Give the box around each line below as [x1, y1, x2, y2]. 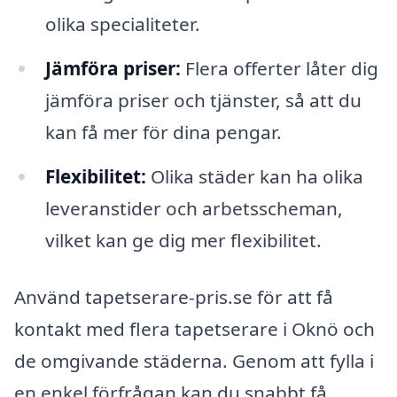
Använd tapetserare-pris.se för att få [14, 284, 333, 309]
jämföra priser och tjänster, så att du [44, 88, 362, 113]
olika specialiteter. [44, 12, 200, 37]
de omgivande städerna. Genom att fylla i [14, 347, 374, 373]
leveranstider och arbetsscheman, [44, 196, 343, 222]
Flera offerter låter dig [180, 56, 378, 82]
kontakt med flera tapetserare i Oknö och [14, 315, 375, 341]
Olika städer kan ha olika [145, 164, 363, 190]
